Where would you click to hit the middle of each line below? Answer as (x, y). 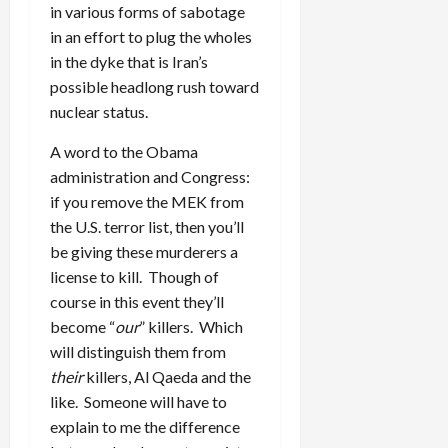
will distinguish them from (138, 352)
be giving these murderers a (144, 252)
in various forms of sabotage (147, 12)
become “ (82, 327)
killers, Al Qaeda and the (167, 377)
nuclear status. (99, 112)
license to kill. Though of (134, 277)
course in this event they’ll (137, 302)
